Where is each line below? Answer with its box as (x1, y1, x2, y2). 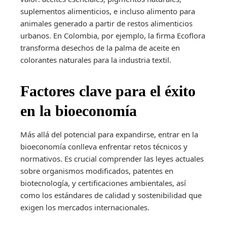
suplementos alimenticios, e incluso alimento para (20, 6, 195, 16)
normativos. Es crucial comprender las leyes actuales (20, 153, 204, 164)
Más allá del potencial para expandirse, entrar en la (20, 129, 198, 139)
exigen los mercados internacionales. (20, 202, 149, 212)
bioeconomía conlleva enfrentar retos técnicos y (20, 141, 187, 152)
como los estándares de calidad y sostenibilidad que (20, 190, 202, 200)
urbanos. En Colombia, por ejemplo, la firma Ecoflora (20, 30, 205, 41)
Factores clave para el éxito (20, 82, 196, 99)
